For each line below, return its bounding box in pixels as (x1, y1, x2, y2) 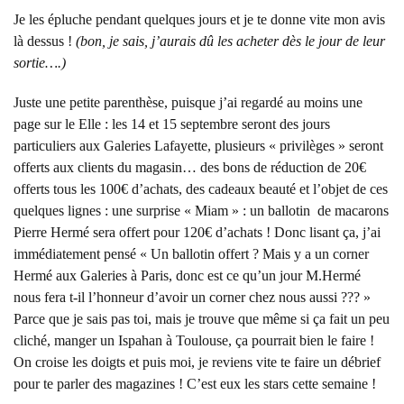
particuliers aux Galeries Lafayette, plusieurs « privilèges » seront (14, 138, 383, 154)
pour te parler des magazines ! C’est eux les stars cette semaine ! (14, 376, 376, 392)
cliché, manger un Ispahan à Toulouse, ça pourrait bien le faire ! (14, 333, 374, 349)
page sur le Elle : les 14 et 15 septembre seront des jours (14, 116, 330, 133)
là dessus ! (14, 33, 76, 50)
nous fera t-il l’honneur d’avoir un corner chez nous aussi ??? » (14, 289, 371, 306)
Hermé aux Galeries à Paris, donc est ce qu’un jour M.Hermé (14, 268, 361, 284)
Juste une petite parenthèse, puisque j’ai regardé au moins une (14, 95, 363, 111)
